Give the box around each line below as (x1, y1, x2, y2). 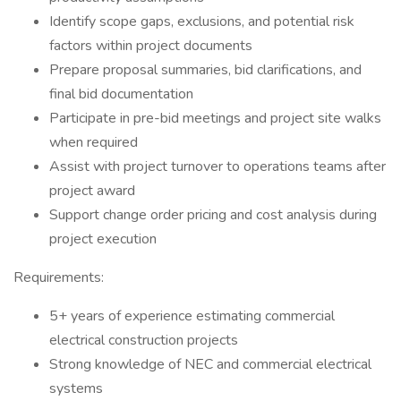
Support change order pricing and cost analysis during (49, 205, 377, 225)
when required (49, 132, 138, 152)
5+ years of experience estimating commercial (49, 306, 335, 326)
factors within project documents (49, 36, 252, 55)
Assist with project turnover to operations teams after (49, 157, 386, 176)
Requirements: (13, 268, 104, 287)
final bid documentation (49, 84, 193, 104)
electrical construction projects (49, 330, 238, 350)
